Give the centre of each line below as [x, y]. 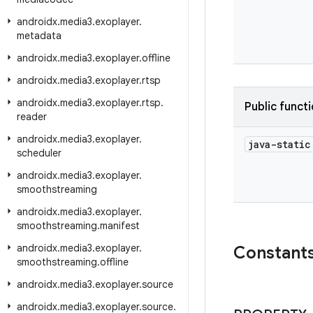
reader [32, 117]
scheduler [39, 153]
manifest [120, 226]
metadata [39, 36]
